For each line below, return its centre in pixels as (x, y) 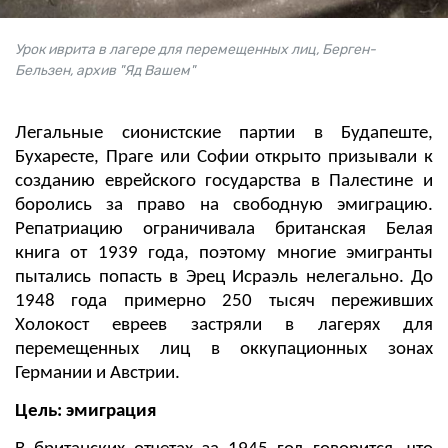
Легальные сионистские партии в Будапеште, (224, 134)
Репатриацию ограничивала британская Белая (224, 230)
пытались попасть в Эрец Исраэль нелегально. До (224, 278)
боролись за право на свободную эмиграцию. (224, 206)
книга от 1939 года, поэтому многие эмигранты (224, 254)
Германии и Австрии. (97, 374)
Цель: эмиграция (85, 412)
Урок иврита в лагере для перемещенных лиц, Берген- (195, 50)
